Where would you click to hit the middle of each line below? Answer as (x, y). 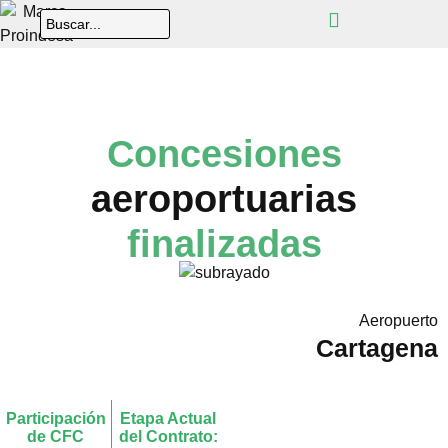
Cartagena (377, 348)
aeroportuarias (224, 199)
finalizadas (224, 244)
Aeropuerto (398, 320)
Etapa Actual (168, 418)
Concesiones (224, 154)
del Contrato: (168, 436)
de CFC (55, 436)
